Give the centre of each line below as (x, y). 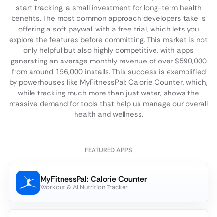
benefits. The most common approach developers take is (108, 18)
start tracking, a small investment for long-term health (108, 8)
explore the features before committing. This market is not (108, 40)
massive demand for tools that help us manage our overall (108, 104)
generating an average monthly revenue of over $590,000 (108, 61)
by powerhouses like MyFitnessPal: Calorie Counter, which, (108, 82)
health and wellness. (108, 114)
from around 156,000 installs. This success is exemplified (108, 72)
